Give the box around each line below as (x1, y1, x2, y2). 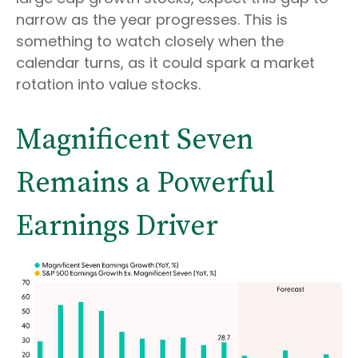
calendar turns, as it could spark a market (16, 52, 315, 73)
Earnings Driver (16, 208, 218, 245)
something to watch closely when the (16, 30, 284, 51)
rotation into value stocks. (16, 74, 201, 94)
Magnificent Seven (16, 121, 253, 158)
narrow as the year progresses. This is (16, 9, 288, 30)
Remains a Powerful (16, 165, 275, 201)
